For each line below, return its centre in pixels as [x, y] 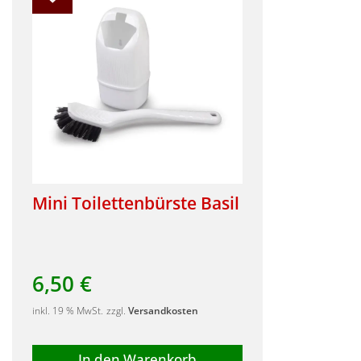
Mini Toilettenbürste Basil [136, 203]
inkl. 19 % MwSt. [68, 311]
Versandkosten [163, 311]
